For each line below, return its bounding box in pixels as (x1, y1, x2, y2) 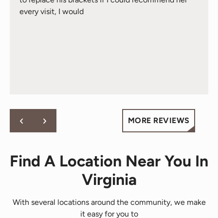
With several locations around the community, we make (12, 198, 206, 207)
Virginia (81, 170, 137, 189)
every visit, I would (19, 7, 84, 17)
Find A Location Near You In (10, 152, 208, 171)
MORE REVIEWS (127, 116, 190, 126)
